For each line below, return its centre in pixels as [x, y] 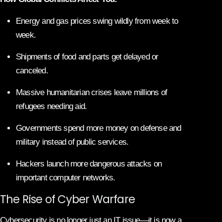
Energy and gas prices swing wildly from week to [97, 21]
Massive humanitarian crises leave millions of [92, 92]
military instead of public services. [72, 142]
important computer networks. [66, 177]
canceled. [32, 70]
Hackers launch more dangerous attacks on [89, 164]
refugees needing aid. [52, 106]
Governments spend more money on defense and [99, 128]
